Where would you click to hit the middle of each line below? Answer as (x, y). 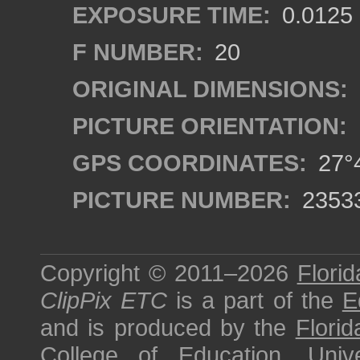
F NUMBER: (138, 52)
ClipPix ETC (104, 300)
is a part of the (255, 300)
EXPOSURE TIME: (172, 15)
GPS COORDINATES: (190, 163)
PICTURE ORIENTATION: (210, 126)
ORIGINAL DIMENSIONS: (210, 89)
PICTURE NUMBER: (182, 200)
